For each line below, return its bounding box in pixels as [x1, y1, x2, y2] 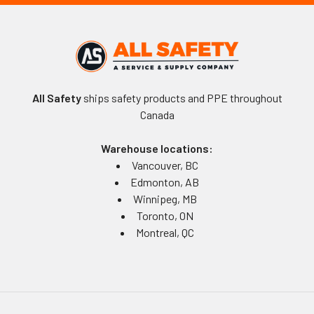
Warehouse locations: [101, 141, 213, 155]
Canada [139, 107, 175, 121]
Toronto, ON [136, 208, 193, 222]
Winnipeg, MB [132, 191, 197, 205]
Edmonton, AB [130, 175, 199, 189]
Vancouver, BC [131, 158, 198, 172]
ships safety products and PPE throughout [81, 90, 282, 104]
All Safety [32, 90, 81, 104]
